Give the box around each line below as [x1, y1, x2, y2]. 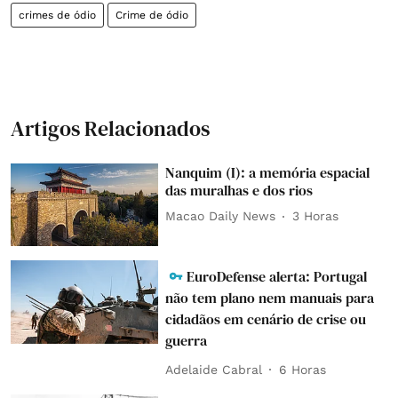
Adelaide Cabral [165, 362, 263, 377]
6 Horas [279, 362, 327, 377]
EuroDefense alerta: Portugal [187, 267, 368, 287]
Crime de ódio [115, 8, 188, 21]
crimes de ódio [19, 8, 96, 21]
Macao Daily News [165, 209, 276, 223]
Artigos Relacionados [11, 113, 210, 143]
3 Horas [292, 209, 339, 223]
